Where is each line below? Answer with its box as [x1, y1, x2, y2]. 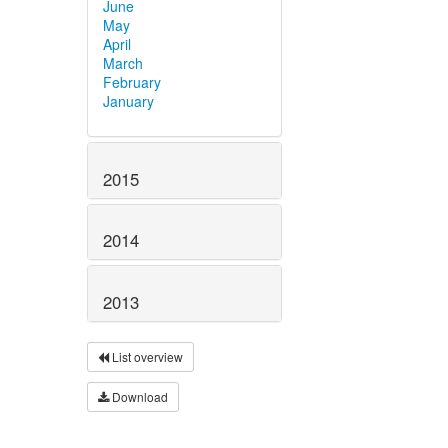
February [103, 71, 161, 92]
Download [109, 388, 168, 406]
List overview [109, 348, 183, 366]
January [103, 90, 154, 111]
